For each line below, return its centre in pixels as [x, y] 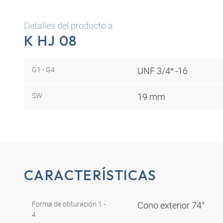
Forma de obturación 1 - [69, 204]
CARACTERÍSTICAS [90, 175]
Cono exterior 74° [172, 205]
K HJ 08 [51, 41]
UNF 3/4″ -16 [163, 70]
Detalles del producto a [68, 25]
